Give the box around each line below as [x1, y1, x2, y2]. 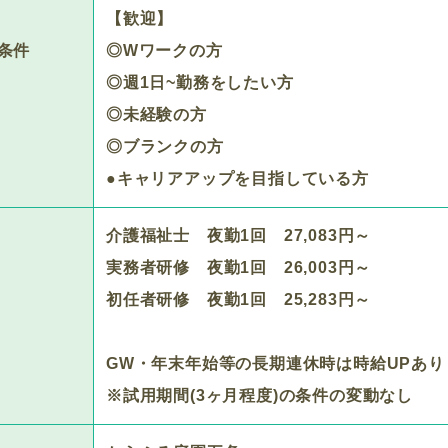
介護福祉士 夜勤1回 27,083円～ [106, 227, 372, 244]
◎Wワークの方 [106, 42, 223, 59]
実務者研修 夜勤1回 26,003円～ [106, 259, 372, 276]
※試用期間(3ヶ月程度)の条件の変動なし [106, 387, 413, 404]
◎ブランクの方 [106, 138, 224, 155]
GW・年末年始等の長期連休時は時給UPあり [106, 355, 445, 372]
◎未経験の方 [106, 106, 207, 123]
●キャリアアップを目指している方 [106, 170, 369, 187]
